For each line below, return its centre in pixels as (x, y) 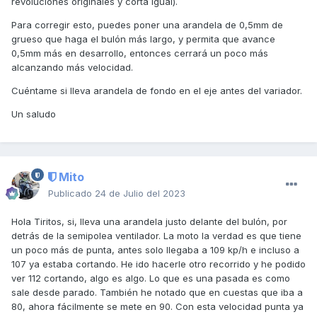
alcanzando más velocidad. (72, 67)
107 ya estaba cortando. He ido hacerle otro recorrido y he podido (158, 264)
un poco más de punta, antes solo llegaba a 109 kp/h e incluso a (155, 250)
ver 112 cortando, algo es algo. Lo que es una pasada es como (151, 278)
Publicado (71, 194)
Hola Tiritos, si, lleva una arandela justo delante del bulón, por (149, 222)
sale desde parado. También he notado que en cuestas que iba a (157, 293)
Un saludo (34, 114)
